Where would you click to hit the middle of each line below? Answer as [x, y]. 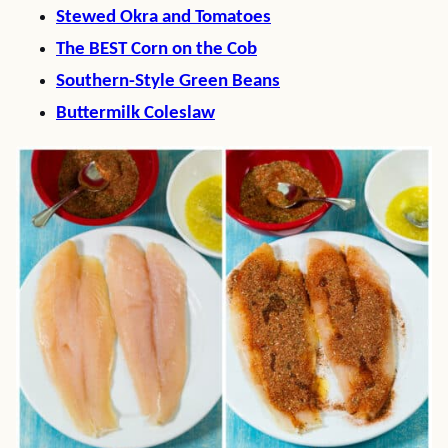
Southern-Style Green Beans [168, 81]
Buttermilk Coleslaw [135, 113]
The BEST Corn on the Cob [156, 49]
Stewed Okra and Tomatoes [163, 17]
